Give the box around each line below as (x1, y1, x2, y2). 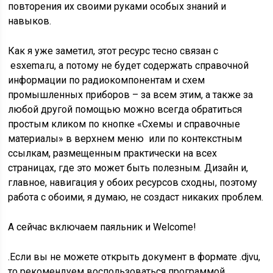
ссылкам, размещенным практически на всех (8, 147, 218, 159)
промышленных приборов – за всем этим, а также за (8, 89, 253, 101)
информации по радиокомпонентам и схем (8, 74, 205, 86)
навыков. (8, 15, 52, 27)
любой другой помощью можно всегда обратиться (8, 104, 243, 115)
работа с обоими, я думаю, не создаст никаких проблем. (8, 191, 264, 203)
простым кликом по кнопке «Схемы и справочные (8, 118, 241, 130)
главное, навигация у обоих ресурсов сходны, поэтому (8, 177, 258, 188)
